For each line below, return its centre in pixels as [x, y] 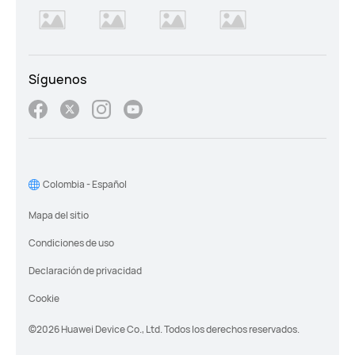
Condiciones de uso [71, 243]
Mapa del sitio [59, 216]
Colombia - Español [85, 185]
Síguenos [58, 80]
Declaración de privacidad [85, 271]
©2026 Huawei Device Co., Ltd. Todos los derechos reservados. [164, 330]
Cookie [44, 299]
